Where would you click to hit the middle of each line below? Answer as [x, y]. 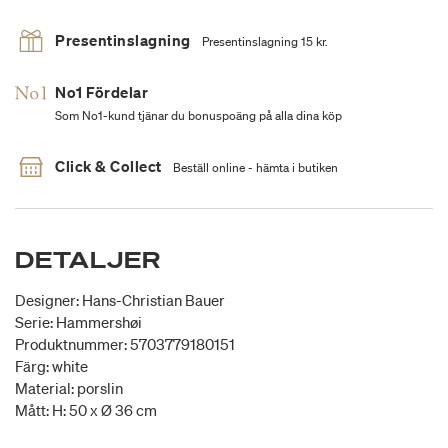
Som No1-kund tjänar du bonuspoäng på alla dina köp [198, 116]
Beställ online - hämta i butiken [255, 168]
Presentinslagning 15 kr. [264, 42]
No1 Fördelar [101, 92]
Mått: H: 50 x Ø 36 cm [86, 410]
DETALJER [88, 260]
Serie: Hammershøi [78, 322]
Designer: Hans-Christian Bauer [120, 300]
